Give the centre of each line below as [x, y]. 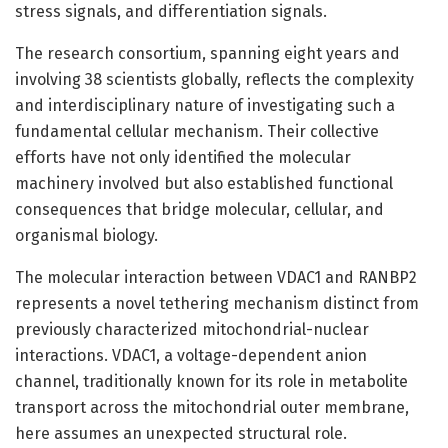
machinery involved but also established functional [204, 183]
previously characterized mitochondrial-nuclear [192, 329]
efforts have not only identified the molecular [183, 157]
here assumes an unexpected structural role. [181, 433]
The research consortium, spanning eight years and [207, 53]
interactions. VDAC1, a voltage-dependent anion [191, 355]
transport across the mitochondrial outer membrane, [212, 407]
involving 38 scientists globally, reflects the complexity [214, 79]
